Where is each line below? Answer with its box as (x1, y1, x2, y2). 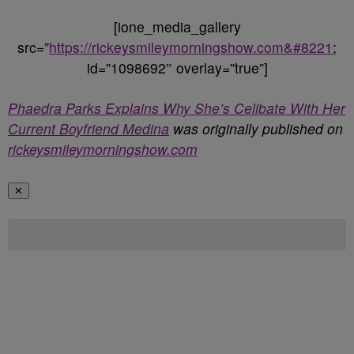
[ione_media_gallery (113, 17, 241, 36)
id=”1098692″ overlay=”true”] (86, 58, 268, 77)
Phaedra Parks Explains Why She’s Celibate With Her (8, 98, 345, 118)
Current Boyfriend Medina (8, 119, 169, 138)
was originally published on (169, 119, 343, 138)
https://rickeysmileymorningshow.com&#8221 (49, 37, 333, 57)
